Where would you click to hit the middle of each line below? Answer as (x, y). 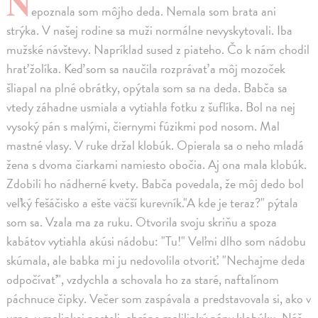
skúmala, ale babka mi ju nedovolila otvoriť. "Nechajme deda (156, 260)
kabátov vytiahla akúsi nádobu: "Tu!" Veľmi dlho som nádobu (157, 241)
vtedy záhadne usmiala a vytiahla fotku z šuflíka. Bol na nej (151, 106)
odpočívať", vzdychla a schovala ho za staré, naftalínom (143, 279)
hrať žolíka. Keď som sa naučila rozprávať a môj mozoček (146, 68)
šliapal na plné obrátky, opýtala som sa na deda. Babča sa (147, 87)
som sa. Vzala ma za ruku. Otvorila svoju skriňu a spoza (142, 221)
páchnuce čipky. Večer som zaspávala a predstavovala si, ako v (159, 298)
